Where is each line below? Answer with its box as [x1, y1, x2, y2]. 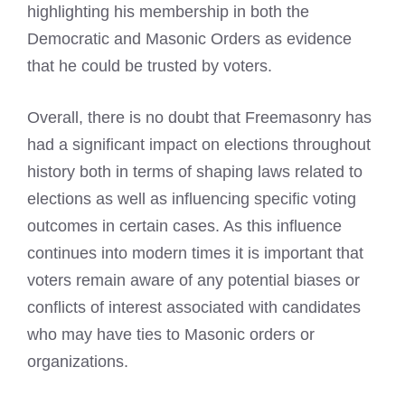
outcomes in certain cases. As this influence [27, 217, 342, 236]
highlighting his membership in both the [27, 3, 309, 22]
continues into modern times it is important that [27, 244, 363, 263]
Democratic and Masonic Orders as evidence [27, 30, 352, 49]
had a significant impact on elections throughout [27, 136, 371, 155]
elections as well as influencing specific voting [27, 190, 356, 209]
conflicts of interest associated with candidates [27, 298, 361, 317]
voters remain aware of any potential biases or [27, 271, 360, 290]
